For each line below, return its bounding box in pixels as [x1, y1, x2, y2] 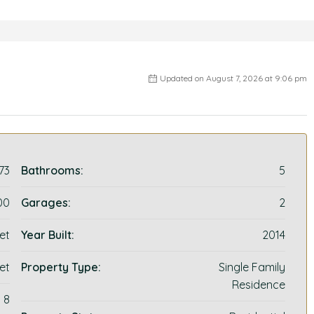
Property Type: [21, 260, 102, 274]
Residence [231, 278, 285, 292]
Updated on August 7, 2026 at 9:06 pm [159, 73, 307, 83]
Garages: [21, 196, 71, 210]
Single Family [218, 260, 285, 274]
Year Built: [21, 228, 75, 242]
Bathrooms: [21, 163, 84, 177]
